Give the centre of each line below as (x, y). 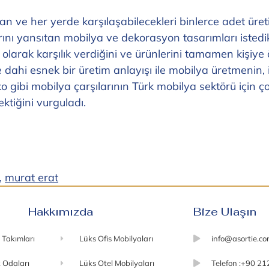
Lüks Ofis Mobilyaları (116, 238)
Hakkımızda (61, 211)
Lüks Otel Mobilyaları (116, 263)
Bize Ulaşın (225, 211)
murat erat (32, 177)
